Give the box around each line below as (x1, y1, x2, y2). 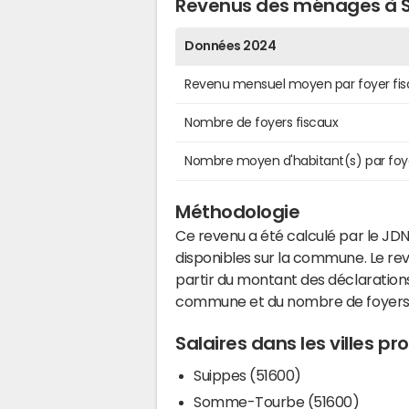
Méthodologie (175, 202, 300, 221)
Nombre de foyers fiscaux (184, 115, 339, 129)
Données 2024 (184, 38, 277, 52)
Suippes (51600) (194, 367, 301, 383)
